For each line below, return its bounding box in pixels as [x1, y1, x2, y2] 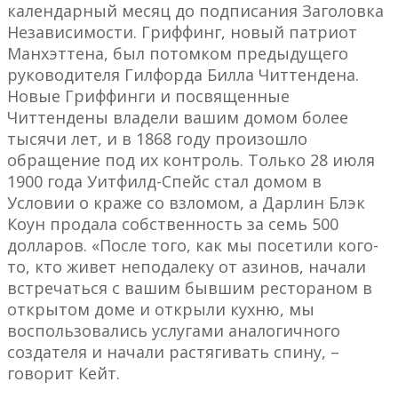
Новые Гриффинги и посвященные [7, 85, 290, 107]
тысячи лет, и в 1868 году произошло [7, 128, 307, 150]
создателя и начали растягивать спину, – [7, 341, 339, 363]
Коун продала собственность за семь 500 [7, 213, 338, 235]
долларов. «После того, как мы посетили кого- [7, 235, 378, 257]
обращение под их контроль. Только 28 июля [7, 149, 375, 171]
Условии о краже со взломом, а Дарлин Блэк [7, 192, 365, 214]
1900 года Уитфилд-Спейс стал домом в [7, 171, 322, 193]
